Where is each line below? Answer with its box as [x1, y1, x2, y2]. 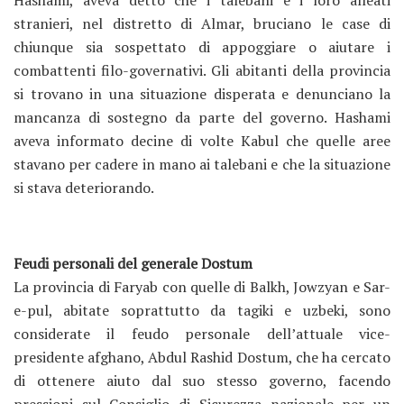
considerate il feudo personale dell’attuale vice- [14, 324, 390, 344]
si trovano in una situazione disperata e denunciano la [14, 84, 390, 104]
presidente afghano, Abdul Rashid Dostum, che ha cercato [14, 347, 390, 367]
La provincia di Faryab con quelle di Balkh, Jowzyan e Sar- [14, 277, 390, 297]
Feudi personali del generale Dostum [14, 253, 252, 273]
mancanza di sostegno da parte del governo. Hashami [14, 107, 390, 127]
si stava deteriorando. [14, 178, 154, 197]
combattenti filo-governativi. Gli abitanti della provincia [14, 60, 390, 80]
